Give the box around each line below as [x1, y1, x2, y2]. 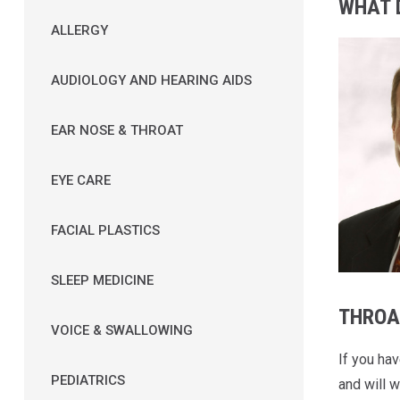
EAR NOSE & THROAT [50, 121, 183, 138]
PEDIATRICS [50, 371, 125, 388]
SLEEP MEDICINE [50, 271, 154, 288]
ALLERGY [50, 21, 108, 38]
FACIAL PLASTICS [50, 221, 160, 238]
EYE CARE [50, 171, 111, 188]
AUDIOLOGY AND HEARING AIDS [50, 71, 252, 88]
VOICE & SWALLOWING [50, 321, 193, 338]
